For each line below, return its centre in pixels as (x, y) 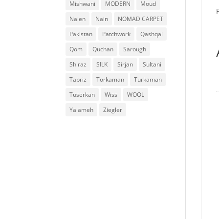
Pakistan (81, 34)
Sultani (152, 64)
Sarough (135, 49)
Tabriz (78, 79)
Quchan (103, 49)
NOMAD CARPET (141, 19)
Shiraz (78, 64)
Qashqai (152, 34)
